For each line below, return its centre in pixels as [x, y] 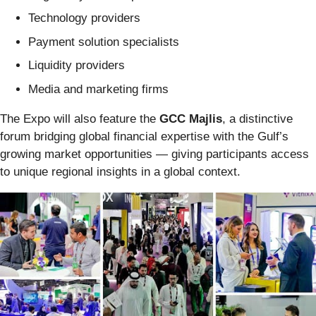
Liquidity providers [77, 66]
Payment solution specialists [104, 42]
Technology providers [84, 18]
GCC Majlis [191, 119]
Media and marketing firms [98, 89]
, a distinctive [257, 119]
